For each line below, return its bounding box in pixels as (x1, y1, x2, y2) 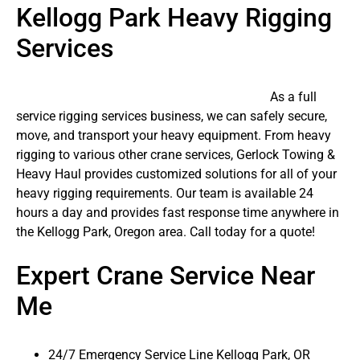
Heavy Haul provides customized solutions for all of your (16, 166, 337, 182)
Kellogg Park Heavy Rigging (16, 2, 332, 33)
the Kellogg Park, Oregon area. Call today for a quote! (16, 224, 315, 240)
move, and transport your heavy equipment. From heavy (16, 128, 331, 144)
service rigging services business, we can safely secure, (16, 108, 327, 125)
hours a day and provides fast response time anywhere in (16, 205, 339, 221)
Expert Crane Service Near (16, 260, 315, 291)
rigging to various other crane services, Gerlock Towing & (16, 147, 335, 163)
